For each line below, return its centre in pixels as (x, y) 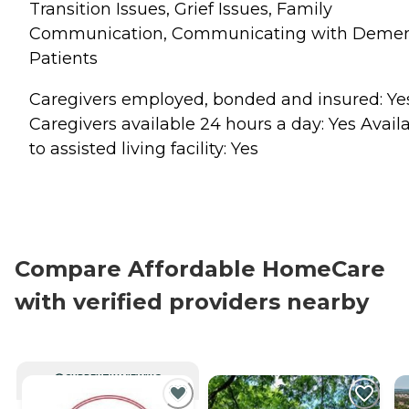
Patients (63, 58)
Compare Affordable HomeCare (200, 268)
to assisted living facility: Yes (144, 148)
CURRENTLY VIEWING (113, 377)
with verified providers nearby (192, 301)
